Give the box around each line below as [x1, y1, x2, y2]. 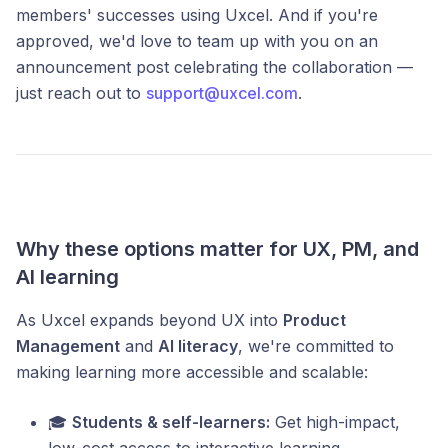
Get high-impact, [270, 412, 400, 432]
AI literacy [158, 336, 238, 356]
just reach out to [16, 83, 146, 103]
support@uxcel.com [146, 83, 298, 103]
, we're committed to [238, 336, 394, 356]
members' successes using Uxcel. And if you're [16, 5, 378, 25]
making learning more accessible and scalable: [16, 362, 368, 382]
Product [283, 310, 346, 330]
